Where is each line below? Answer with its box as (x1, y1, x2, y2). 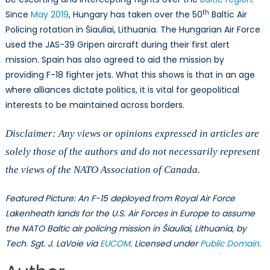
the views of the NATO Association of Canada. (5, 164, 200, 176)
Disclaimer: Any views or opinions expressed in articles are (5, 128, 259, 140)
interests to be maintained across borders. (5, 99, 184, 111)
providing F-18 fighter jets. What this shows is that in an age (5, 69, 255, 81)
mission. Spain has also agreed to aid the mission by (5, 54, 224, 66)
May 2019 (30, 8, 69, 21)
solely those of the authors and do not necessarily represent (5, 146, 260, 158)
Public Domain (199, 237, 259, 250)
